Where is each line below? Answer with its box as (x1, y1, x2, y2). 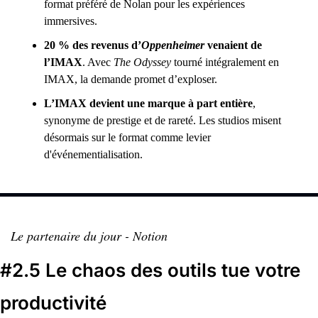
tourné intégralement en (171, 56, 279, 68)
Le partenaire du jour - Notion (11, 227, 168, 244)
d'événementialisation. (44, 148, 143, 160)
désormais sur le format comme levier (44, 131, 211, 143)
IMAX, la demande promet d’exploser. (44, 73, 217, 85)
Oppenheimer (141, 39, 204, 51)
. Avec (82, 56, 114, 68)
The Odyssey (114, 56, 171, 68)
